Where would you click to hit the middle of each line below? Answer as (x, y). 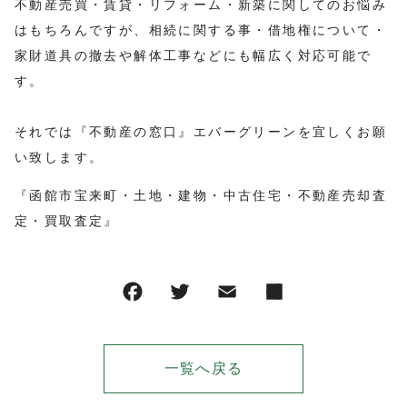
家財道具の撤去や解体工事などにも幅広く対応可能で (194, 55)
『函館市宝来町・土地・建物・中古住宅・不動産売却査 (201, 195)
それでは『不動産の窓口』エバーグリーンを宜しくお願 (201, 132)
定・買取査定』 (67, 221)
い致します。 (60, 157)
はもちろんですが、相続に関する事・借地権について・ (201, 30)
